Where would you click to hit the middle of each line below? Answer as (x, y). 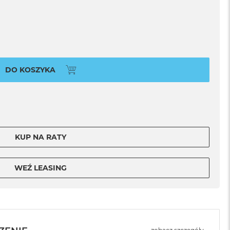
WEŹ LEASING (41, 168)
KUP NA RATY (41, 137)
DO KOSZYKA (30, 70)
